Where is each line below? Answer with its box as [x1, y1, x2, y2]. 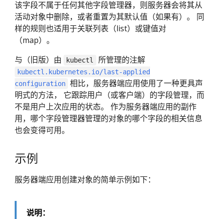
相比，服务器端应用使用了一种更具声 [68, 78, 203, 89]
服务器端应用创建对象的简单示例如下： [15, 174, 155, 185]
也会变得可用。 [15, 125, 69, 136]
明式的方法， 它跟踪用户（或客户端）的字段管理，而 [15, 89, 204, 101]
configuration [15, 80, 66, 88]
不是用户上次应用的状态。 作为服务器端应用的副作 [15, 101, 197, 112]
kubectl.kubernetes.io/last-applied [17, 68, 151, 76]
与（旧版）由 [15, 54, 64, 66]
